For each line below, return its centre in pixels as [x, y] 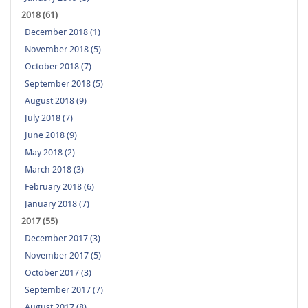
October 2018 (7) [58, 67]
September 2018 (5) [64, 84]
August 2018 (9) [56, 101]
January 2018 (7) [57, 204]
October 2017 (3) [58, 273]
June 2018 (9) [51, 135]
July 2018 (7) [49, 118]
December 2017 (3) [63, 239]
